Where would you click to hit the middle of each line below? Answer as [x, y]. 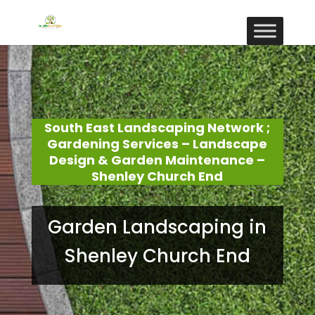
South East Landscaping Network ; [157, 128]
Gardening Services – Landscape [157, 144]
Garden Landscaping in [157, 227]
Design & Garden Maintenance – [157, 160]
